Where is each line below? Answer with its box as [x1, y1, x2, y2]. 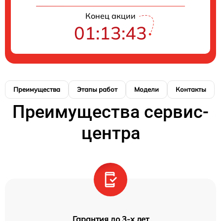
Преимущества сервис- [12, 101, 209, 122]
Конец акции [85, 10, 136, 21]
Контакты [176, 85, 206, 93]
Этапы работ [77, 85, 117, 93]
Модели [134, 85, 159, 93]
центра [81, 122, 140, 144]
